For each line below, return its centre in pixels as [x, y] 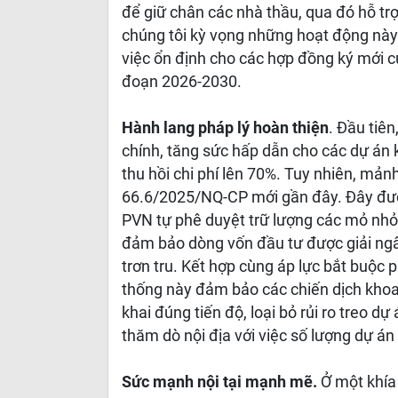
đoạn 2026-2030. [183, 82]
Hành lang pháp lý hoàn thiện [225, 128]
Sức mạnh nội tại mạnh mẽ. [219, 382]
